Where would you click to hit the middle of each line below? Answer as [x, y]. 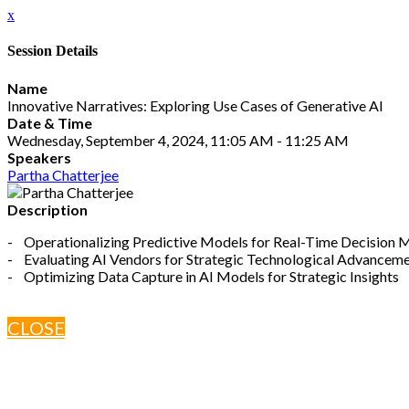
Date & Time [50, 122]
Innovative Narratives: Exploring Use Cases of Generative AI [195, 105]
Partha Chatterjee [63, 174]
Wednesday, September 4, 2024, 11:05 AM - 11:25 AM [178, 140]
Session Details [52, 51]
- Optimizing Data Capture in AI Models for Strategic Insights [203, 276]
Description [47, 209]
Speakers [39, 157]
